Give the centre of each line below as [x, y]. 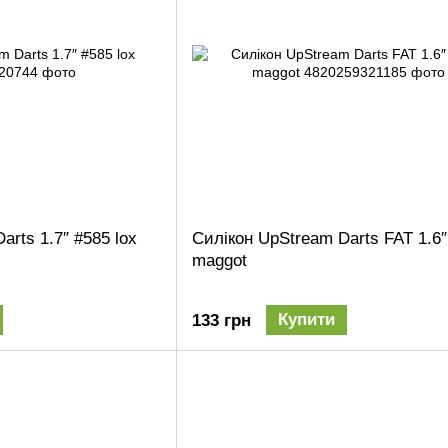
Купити [306, 319]
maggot [219, 260]
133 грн [221, 320]
